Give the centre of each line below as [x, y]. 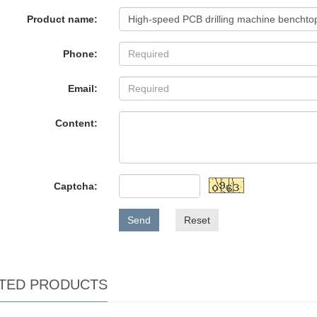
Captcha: [76, 186]
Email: [83, 88]
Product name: [63, 19]
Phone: [81, 54]
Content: [77, 123]
